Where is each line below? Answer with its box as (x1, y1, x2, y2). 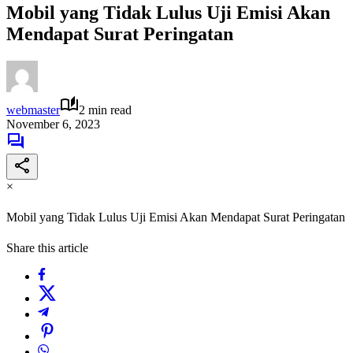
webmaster (6, 102, 60, 117)
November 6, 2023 (6, 117, 100, 131)
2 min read (79, 102, 132, 117)
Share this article (6, 241, 88, 255)
